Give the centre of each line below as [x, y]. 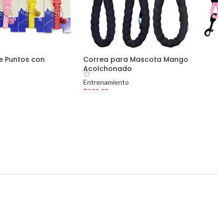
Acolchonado [108, 68]
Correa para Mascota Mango [136, 59]
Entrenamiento [106, 82]
